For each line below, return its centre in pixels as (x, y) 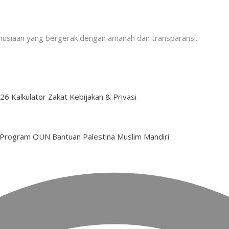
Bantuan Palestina (84, 136)
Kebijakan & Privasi (103, 97)
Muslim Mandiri (143, 136)
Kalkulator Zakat (39, 97)
